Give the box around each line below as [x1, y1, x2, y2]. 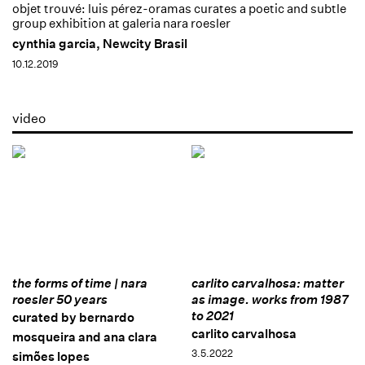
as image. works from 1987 [191, 291, 349, 307]
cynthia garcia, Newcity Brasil [12, 36, 187, 52]
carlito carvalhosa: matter [191, 275, 344, 291]
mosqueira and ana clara [12, 328, 157, 345]
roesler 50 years [12, 291, 108, 307]
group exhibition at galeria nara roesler [12, 15, 231, 32]
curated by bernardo [12, 309, 134, 325]
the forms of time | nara [12, 275, 147, 291]
